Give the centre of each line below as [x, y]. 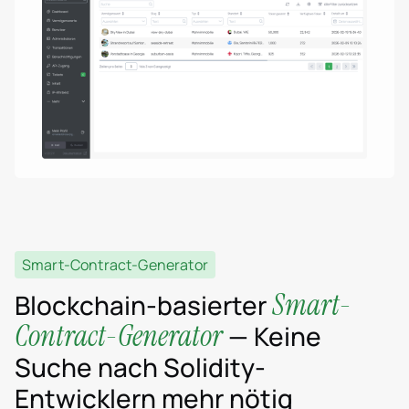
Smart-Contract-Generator [115, 265]
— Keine [272, 336]
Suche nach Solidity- [140, 367]
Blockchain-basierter [143, 305]
